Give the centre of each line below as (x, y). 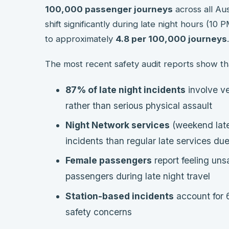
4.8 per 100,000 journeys (171, 39)
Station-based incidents (120, 196)
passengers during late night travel (138, 176)
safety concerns (99, 212)
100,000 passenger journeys (109, 9)
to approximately (80, 39)
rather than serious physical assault (139, 106)
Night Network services (118, 125)
